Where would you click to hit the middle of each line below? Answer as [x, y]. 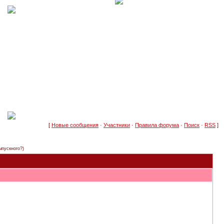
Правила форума [157, 125]
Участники [117, 125]
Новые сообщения [75, 125]
